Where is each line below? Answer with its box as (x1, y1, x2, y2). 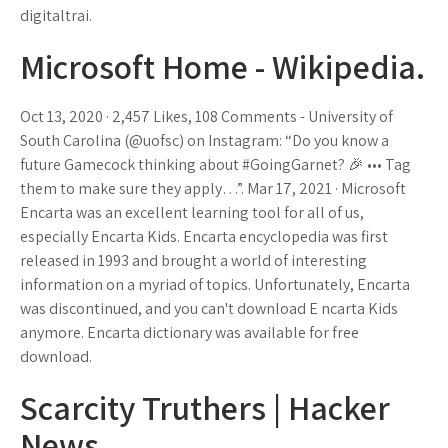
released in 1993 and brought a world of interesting (20, 250, 367, 271)
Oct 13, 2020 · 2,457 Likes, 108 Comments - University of (20, 106, 393, 127)
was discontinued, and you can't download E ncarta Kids (20, 298, 398, 319)
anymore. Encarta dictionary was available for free (20, 322, 359, 343)
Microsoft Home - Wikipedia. (20, 44, 425, 89)
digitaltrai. (20, 5, 92, 26)
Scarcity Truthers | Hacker (20, 385, 390, 430)
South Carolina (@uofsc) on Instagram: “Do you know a (20, 130, 389, 151)
